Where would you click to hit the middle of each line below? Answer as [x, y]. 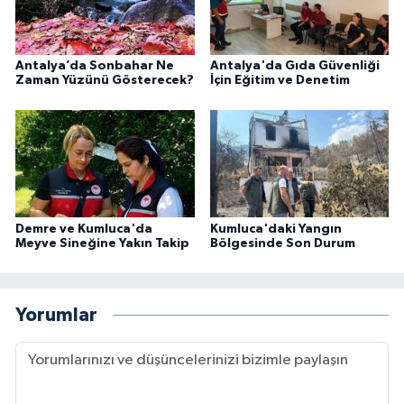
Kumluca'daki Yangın [275, 229]
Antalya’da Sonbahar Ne [95, 65]
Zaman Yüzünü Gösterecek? [105, 80]
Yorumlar [56, 316]
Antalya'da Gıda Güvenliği [294, 65]
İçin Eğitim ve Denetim [280, 80]
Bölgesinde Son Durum [282, 243]
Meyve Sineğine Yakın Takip [102, 243]
